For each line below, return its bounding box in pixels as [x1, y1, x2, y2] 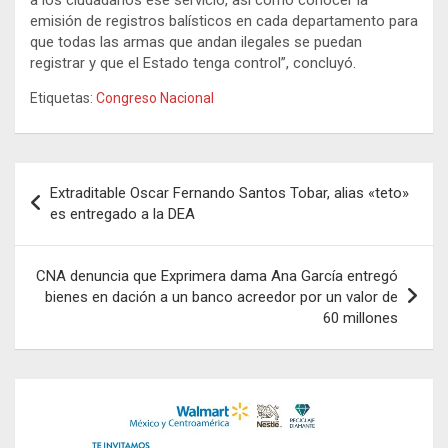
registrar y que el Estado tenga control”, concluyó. [30, 53, 356, 72]
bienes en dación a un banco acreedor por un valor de [45, 287, 398, 306]
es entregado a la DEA [50, 204, 195, 223]
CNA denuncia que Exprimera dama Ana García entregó [36, 266, 398, 285]
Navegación [14, 162, 147, 192]
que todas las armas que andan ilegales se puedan [30, 32, 362, 51]
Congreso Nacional [96, 89, 214, 106]
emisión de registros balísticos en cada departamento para [30, 11, 418, 30]
